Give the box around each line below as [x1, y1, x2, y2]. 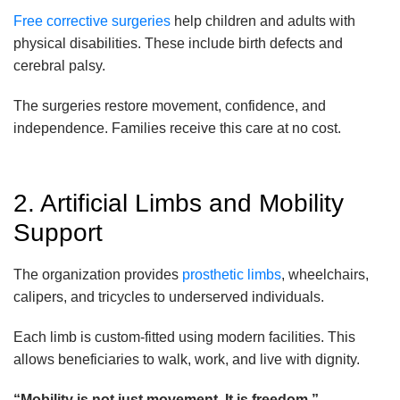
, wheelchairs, [281, 267, 369, 283]
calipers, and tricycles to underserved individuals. [13, 289, 324, 305]
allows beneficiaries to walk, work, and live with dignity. [13, 352, 360, 368]
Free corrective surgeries [13, 13, 171, 29]
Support [13, 219, 103, 247]
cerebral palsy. [13, 58, 105, 74]
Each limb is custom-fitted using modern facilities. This [13, 329, 355, 346]
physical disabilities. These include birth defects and [13, 36, 343, 52]
